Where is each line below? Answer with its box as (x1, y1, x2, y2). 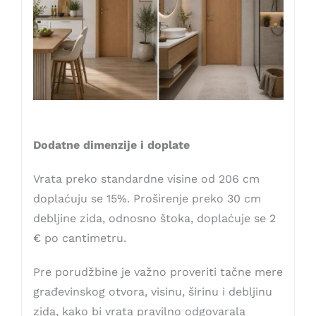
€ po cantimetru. (32, 231, 126, 245)
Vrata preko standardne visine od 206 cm (32, 172, 260, 186)
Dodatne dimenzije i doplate (32, 138, 190, 152)
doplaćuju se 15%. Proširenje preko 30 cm (32, 192, 261, 206)
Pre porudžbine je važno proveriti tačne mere (32, 265, 283, 279)
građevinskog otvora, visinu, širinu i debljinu (32, 285, 272, 299)
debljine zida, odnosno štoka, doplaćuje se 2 (32, 212, 276, 226)
